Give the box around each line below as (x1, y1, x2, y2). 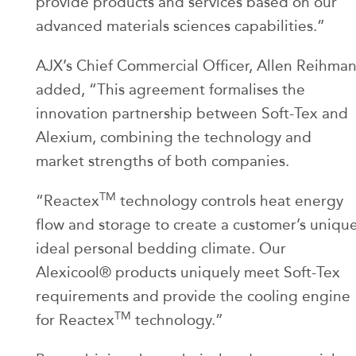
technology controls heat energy (116, 192, 343, 211)
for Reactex (36, 311, 114, 330)
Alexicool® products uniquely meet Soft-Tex (36, 263, 340, 282)
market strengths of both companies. (36, 152, 289, 171)
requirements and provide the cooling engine (36, 287, 350, 306)
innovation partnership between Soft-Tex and (36, 104, 348, 123)
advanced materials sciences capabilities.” (36, 17, 325, 36)
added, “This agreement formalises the (36, 80, 305, 99)
